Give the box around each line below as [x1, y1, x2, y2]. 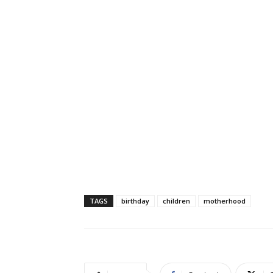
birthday [121, 196, 149, 206]
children [163, 196, 190, 206]
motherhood [204, 196, 246, 206]
